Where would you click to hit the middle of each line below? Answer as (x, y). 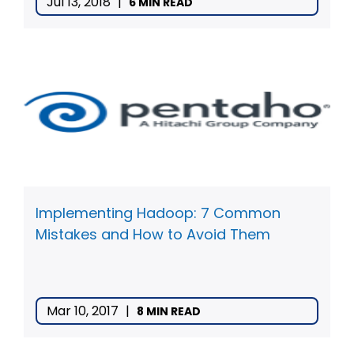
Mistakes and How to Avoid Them (153, 234)
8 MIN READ (169, 311)
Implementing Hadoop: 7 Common (158, 213)
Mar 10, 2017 (84, 311)
